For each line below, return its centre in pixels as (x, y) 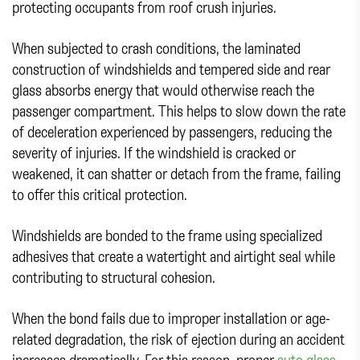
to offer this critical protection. (100, 194)
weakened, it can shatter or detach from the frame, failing (176, 174)
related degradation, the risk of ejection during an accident (178, 339)
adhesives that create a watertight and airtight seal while (174, 256)
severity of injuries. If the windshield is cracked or (154, 153)
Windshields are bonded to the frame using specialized (167, 235)
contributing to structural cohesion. (114, 277)
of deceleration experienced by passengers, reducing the (172, 132)
